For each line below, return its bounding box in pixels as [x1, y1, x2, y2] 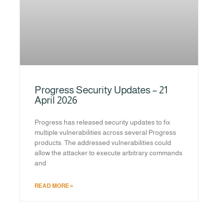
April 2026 [35, 94, 77, 106]
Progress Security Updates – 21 [35, 84, 167, 96]
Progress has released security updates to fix [35, 118, 170, 127]
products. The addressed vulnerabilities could [35, 139, 171, 147]
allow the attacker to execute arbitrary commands [35, 149, 182, 157]
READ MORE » [35, 182, 73, 190]
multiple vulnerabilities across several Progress [35, 128, 176, 137]
